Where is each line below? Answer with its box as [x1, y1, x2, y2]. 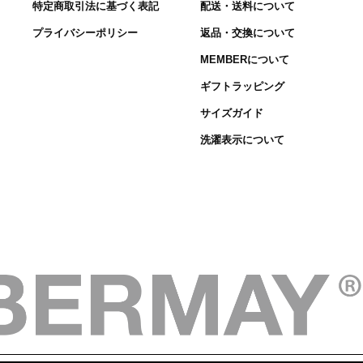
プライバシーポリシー [32, 27, 139, 39]
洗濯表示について [200, 134, 285, 146]
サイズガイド [200, 107, 264, 119]
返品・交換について [200, 27, 296, 39]
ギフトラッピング [200, 80, 285, 92]
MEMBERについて [200, 53, 290, 66]
